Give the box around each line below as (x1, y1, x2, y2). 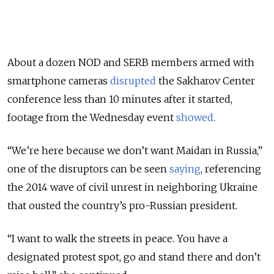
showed (176, 111, 213, 124)
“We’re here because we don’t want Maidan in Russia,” (7, 144, 262, 157)
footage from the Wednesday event (7, 111, 176, 124)
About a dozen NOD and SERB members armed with (7, 56, 254, 68)
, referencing (201, 162, 261, 175)
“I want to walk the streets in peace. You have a (7, 232, 228, 245)
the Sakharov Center (156, 74, 255, 87)
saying (169, 162, 201, 175)
